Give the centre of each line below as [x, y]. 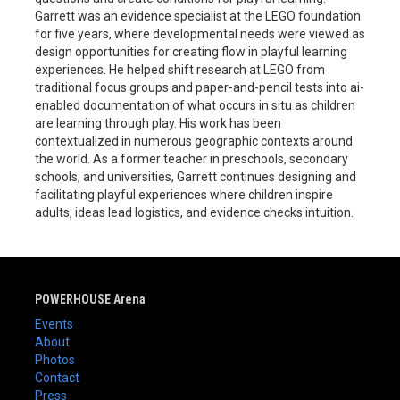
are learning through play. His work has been [158, 124]
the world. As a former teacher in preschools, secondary [192, 159]
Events [54, 325]
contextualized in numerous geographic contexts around [194, 142]
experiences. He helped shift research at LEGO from [180, 70]
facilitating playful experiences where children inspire [184, 195]
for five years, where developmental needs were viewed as [200, 34]
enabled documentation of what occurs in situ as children [195, 106]
